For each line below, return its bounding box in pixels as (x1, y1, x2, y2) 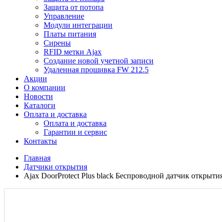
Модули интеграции (44, 21, 112, 29)
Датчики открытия (24, 163, 87, 171)
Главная (24, 154, 51, 162)
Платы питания (44, 30, 96, 38)
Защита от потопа (44, 3, 104, 11)
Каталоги (24, 101, 55, 110)
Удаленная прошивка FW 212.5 (44, 65, 149, 74)
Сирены (44, 39, 71, 47)
